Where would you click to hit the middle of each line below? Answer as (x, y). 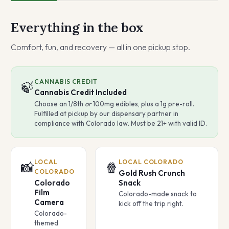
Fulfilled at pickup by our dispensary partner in (106, 113)
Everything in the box (77, 28)
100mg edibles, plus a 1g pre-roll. (143, 104)
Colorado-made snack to (157, 194)
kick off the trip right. (151, 204)
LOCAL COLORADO (151, 162)
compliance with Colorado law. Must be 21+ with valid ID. (120, 123)
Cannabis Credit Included (80, 93)
